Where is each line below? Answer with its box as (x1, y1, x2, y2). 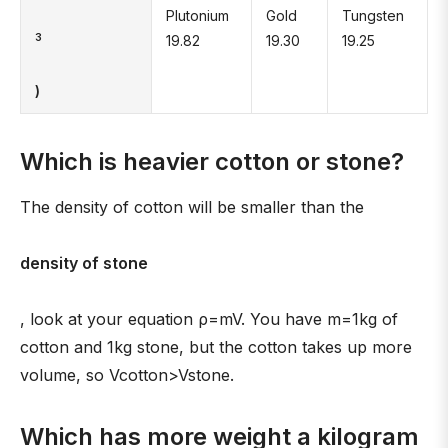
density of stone (20, 253, 148, 273)
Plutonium (166, 7, 229, 24)
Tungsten (342, 7, 404, 24)
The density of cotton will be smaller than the (20, 197, 364, 217)
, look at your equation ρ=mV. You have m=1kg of (20, 309, 398, 329)
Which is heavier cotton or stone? (20, 147, 404, 176)
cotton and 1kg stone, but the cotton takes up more (20, 337, 412, 357)
